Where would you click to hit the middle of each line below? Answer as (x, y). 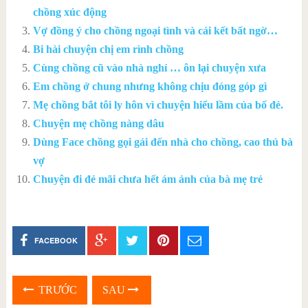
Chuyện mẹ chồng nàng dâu (98, 124)
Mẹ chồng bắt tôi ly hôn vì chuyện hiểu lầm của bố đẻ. (158, 105)
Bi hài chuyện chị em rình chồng (108, 49)
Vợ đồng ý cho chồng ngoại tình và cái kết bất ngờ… (155, 31)
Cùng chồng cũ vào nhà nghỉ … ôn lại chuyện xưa (149, 68)
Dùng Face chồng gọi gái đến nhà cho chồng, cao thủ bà (163, 142)
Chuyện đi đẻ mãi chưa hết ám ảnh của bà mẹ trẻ (147, 179)
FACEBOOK (56, 241)
